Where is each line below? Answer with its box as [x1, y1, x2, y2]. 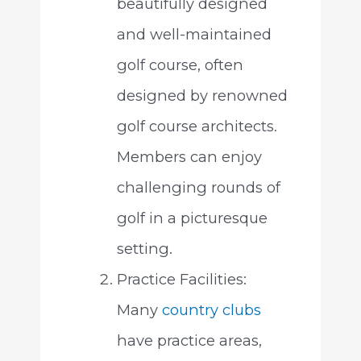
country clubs [161, 301, 261, 320]
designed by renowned [116, 86, 288, 106]
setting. [116, 239, 172, 259]
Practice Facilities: [116, 270, 247, 289]
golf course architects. [116, 117, 277, 136]
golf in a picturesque [116, 209, 268, 228]
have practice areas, [116, 331, 262, 351]
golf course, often [116, 56, 243, 75]
